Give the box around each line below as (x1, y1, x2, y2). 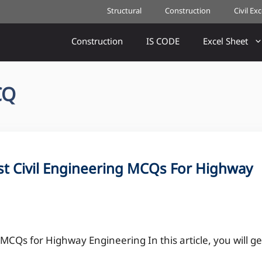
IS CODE (146, 37, 180, 48)
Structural (107, 6, 142, 16)
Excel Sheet (203, 37, 248, 48)
